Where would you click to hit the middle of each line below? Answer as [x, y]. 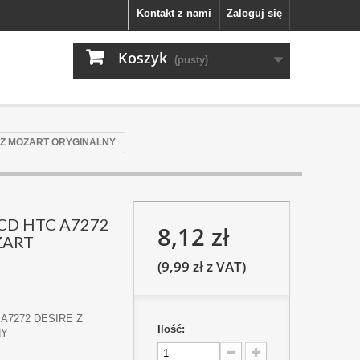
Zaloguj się [254, 13]
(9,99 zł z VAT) [201, 266]
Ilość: [171, 329]
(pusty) [191, 60]
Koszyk [143, 58]
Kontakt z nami [174, 13]
